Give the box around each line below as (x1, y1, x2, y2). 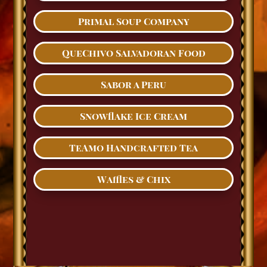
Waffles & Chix (97, 173, 170, 186)
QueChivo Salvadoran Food (61, 46, 206, 60)
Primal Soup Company (77, 15, 190, 28)
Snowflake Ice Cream (80, 110, 187, 123)
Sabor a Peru (101, 78, 166, 91)
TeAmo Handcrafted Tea (69, 141, 198, 154)
